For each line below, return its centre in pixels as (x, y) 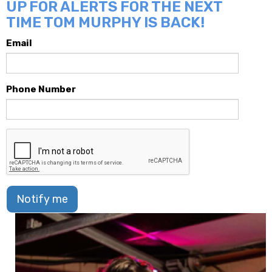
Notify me (42, 199)
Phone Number (41, 90)
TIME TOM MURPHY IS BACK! (105, 23)
